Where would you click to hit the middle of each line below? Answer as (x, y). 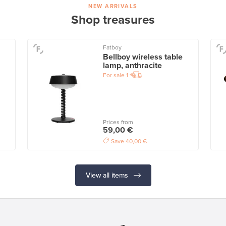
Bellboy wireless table (143, 57)
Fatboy (112, 48)
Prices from (118, 122)
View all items (108, 175)
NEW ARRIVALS (113, 7)
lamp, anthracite (132, 66)
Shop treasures (113, 20)
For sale (114, 75)
